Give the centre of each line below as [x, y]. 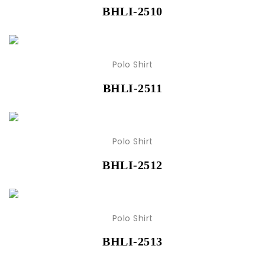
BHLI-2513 [132, 242]
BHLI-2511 [132, 88]
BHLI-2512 [132, 165]
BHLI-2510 [132, 12]
